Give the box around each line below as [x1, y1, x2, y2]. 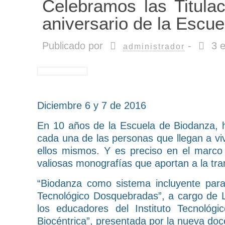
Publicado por [42, 40, 103, 51]
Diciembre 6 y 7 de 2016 [37, 100, 147, 111]
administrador [123, 42, 185, 51]
